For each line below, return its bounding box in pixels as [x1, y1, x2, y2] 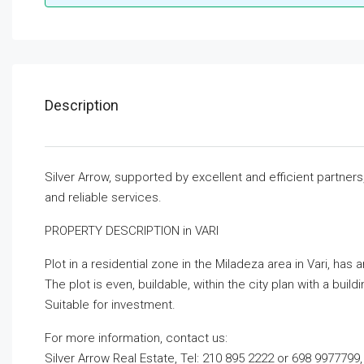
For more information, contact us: [45, 330, 227, 345]
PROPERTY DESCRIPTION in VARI [45, 223, 219, 238]
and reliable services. [45, 189, 162, 205]
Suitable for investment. [45, 297, 175, 312]
